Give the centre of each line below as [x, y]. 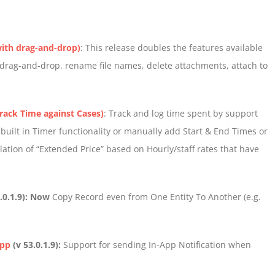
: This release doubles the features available [172, 48]
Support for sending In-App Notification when [157, 245]
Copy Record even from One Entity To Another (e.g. [157, 197]
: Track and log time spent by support [181, 113]
